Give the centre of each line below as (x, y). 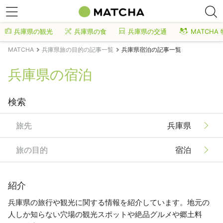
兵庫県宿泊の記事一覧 (151, 50)
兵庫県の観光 (33, 31)
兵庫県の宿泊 (50, 75)
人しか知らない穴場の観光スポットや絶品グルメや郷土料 (105, 214)
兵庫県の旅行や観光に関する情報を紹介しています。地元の (109, 202)
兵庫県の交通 (147, 31)
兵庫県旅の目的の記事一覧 (78, 50)
